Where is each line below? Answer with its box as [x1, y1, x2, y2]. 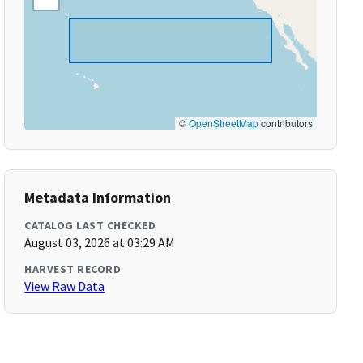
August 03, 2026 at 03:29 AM [24, 234, 176, 250]
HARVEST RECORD [24, 262, 122, 276]
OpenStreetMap [188, 116, 258, 130]
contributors [258, 116, 313, 130]
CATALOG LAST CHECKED [24, 218, 156, 233]
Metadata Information [24, 188, 172, 207]
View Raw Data [24, 278, 105, 294]
